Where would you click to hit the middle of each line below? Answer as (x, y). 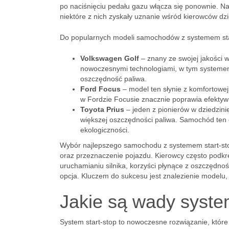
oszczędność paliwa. (113, 79)
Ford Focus (100, 89)
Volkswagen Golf (110, 58)
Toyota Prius (102, 109)
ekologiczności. (105, 130)
